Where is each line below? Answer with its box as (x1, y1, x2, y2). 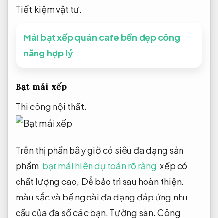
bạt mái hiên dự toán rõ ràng (42, 160, 157, 171)
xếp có (158, 160, 188, 171)
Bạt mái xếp (16, 81, 67, 92)
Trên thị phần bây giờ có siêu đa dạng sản (16, 144, 184, 156)
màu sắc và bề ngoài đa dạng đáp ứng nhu (16, 191, 188, 202)
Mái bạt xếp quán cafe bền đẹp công (23, 31, 181, 43)
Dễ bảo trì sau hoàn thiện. (81, 175, 184, 187)
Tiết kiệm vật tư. (16, 3, 82, 15)
